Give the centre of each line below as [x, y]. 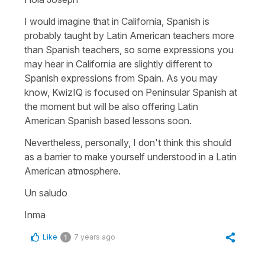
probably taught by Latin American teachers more [129, 35]
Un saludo [47, 193]
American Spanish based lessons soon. [109, 121]
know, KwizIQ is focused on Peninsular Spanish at [131, 92]
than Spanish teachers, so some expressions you [129, 50]
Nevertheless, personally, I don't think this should [128, 143]
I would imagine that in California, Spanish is [117, 21]
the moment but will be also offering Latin [111, 106]
